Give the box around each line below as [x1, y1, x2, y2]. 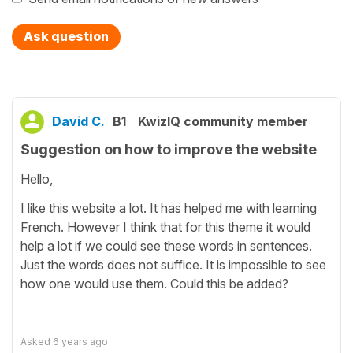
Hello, [20, 170, 53, 187]
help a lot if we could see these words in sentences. [20, 237, 312, 254]
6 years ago [53, 335, 108, 347]
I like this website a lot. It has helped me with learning [20, 199, 317, 216]
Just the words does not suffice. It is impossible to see [20, 256, 326, 273]
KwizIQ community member [138, 113, 308, 129]
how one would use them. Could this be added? [20, 275, 288, 292]
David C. [52, 113, 105, 129]
